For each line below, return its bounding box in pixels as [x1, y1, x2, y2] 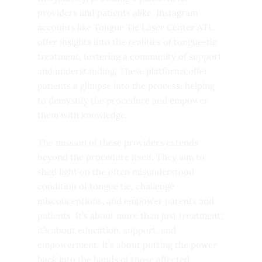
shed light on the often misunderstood [37, 166, 194, 178]
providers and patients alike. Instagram [37, 6, 198, 18]
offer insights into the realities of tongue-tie [37, 36, 217, 47]
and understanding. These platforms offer [37, 65, 208, 77]
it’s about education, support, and [37, 225, 176, 236]
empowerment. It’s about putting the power [37, 239, 217, 251]
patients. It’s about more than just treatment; [37, 210, 223, 222]
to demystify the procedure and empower [37, 94, 208, 106]
